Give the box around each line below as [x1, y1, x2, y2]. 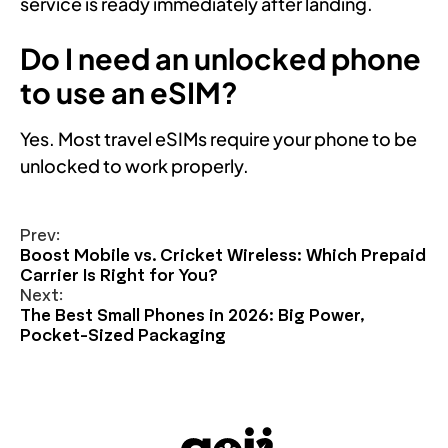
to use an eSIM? [20, 73, 238, 110]
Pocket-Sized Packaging [20, 326, 226, 346]
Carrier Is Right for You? [20, 266, 218, 286]
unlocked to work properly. [20, 153, 249, 177]
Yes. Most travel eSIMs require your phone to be [20, 126, 417, 150]
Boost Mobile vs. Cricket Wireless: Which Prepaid [20, 246, 426, 266]
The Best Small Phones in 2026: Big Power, [20, 306, 364, 326]
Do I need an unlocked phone [20, 39, 421, 76]
